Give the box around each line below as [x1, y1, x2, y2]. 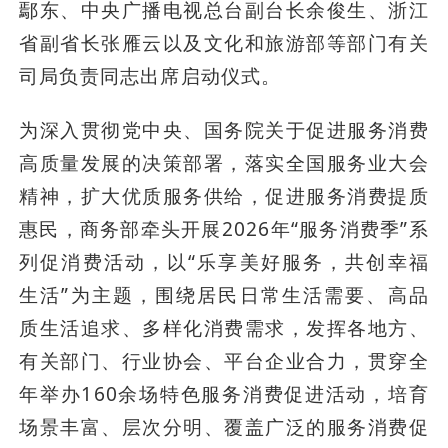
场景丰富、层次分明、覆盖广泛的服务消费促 [19, 414, 429, 441]
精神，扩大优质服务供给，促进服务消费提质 [19, 183, 429, 210]
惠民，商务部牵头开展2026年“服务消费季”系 [19, 216, 429, 243]
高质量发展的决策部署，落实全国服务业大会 [19, 150, 429, 177]
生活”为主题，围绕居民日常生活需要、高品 [19, 282, 429, 309]
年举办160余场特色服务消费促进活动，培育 [19, 381, 429, 408]
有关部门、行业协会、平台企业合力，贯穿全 [19, 348, 429, 375]
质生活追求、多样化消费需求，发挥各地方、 [19, 315, 429, 342]
